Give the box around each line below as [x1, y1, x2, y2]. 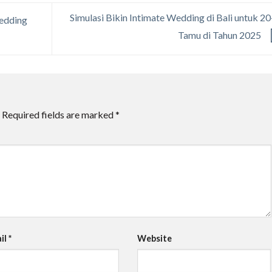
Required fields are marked [2, 108, 115, 120]
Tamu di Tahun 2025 [177, 29, 263, 41]
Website [137, 233, 172, 244]
